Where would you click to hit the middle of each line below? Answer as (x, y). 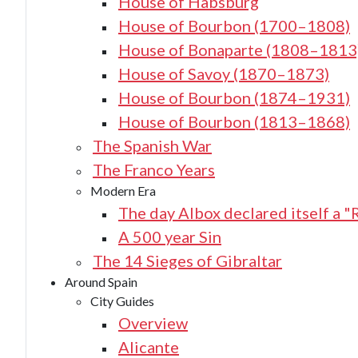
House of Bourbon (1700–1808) (234, 26)
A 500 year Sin (170, 237)
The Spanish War (152, 145)
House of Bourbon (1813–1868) (234, 121)
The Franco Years (154, 169)
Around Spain (101, 282)
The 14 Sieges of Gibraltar (187, 261)
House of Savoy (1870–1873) (224, 74)
